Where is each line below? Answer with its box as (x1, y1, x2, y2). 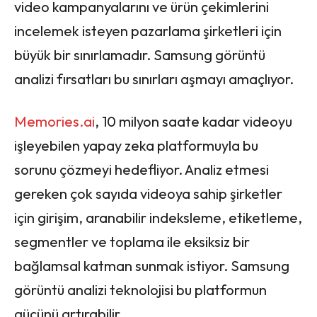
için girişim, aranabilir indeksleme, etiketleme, (14, 208, 302, 226)
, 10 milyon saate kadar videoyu (95, 112, 292, 130)
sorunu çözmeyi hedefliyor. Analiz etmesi (14, 160, 269, 178)
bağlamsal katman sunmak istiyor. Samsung (14, 256, 289, 275)
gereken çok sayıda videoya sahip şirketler (14, 184, 282, 202)
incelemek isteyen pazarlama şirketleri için (14, 21, 282, 40)
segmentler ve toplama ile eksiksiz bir (14, 232, 250, 250)
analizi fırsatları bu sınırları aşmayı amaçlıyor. (14, 69, 294, 88)
